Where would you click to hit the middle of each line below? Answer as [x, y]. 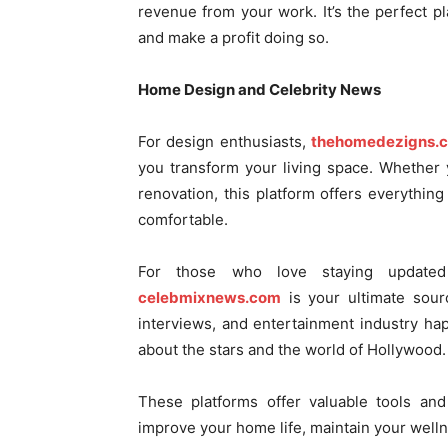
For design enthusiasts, [224, 141]
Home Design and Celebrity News [259, 89]
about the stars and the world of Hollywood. [292, 349]
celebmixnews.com [209, 297]
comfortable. [183, 219]
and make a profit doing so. [233, 37]
